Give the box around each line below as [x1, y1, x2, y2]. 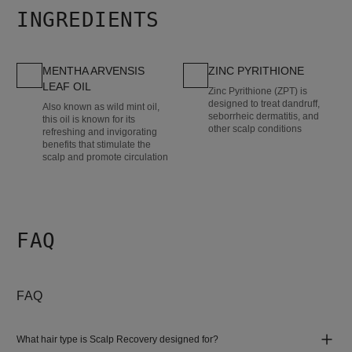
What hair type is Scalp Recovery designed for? [16, 333, 219, 345]
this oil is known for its [42, 113, 135, 125]
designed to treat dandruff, [208, 97, 321, 109]
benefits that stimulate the [42, 138, 151, 150]
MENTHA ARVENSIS [42, 64, 145, 77]
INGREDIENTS [16, 7, 159, 31]
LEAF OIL [42, 79, 91, 93]
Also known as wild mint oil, [42, 101, 159, 112]
